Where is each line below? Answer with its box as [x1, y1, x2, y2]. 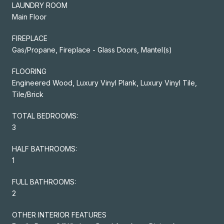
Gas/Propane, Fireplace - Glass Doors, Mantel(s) [12, 45, 172, 54]
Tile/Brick [12, 89, 43, 98]
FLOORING [12, 66, 46, 75]
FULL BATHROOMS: [12, 177, 76, 186]
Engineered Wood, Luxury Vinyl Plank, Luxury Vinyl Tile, [12, 78, 197, 87]
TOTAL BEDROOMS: [12, 111, 78, 120]
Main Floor [12, 12, 46, 21]
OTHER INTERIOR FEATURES [12, 210, 106, 219]
